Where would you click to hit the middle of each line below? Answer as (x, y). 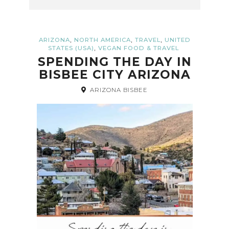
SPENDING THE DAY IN (114, 62)
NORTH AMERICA (102, 40)
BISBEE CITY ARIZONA (114, 74)
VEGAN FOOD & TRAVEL (138, 48)
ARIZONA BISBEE (119, 90)
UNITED (177, 40)
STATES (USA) (71, 48)
